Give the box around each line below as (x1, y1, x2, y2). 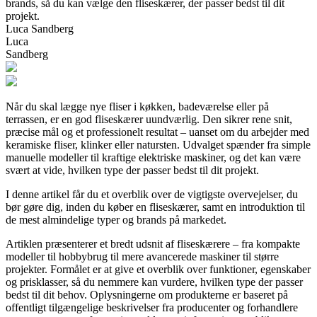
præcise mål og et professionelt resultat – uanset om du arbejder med (6, 125, 309, 138)
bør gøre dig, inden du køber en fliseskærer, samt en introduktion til (6, 200, 305, 213)
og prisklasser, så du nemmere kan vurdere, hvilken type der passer (6, 275, 303, 288)
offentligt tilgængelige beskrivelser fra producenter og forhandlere (6, 301, 298, 313)
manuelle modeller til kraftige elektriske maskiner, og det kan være (6, 151, 301, 163)
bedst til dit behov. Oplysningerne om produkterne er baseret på (6, 288, 288, 301)
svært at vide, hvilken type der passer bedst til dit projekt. (6, 163, 259, 176)
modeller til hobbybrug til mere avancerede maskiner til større (6, 250, 279, 263)
